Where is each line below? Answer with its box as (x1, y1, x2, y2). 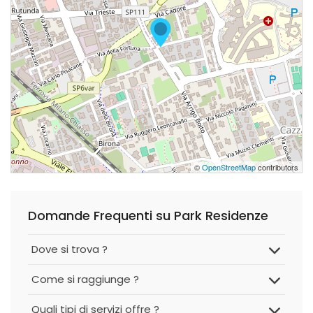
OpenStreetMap (202, 161, 256, 173)
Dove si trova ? (31, 242, 108, 256)
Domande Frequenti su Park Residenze (28, 207, 268, 224)
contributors (256, 161, 298, 173)
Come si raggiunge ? (31, 272, 139, 286)
